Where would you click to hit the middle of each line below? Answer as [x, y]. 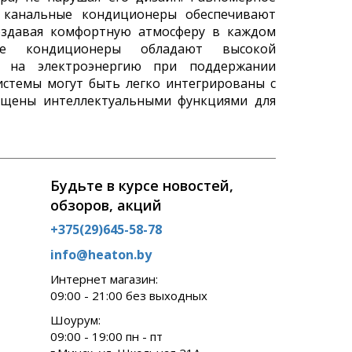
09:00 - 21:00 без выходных [128, 295]
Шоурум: [75, 320]
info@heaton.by [101, 255]
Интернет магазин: [104, 279]
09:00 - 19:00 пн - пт [106, 336]
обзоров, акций [106, 205]
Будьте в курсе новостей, [141, 185]
